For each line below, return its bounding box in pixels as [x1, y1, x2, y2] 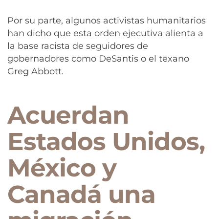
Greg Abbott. [7, 66, 64, 77]
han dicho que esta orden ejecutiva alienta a [7, 28, 203, 39]
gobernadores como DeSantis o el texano [7, 53, 189, 65]
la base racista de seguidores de [7, 41, 148, 52]
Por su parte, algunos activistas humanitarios [7, 15, 206, 26]
